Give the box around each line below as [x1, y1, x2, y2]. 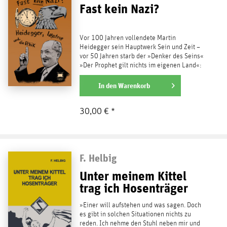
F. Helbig [79, 152, 117, 164]
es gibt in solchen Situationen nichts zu [79, 210, 191, 218]
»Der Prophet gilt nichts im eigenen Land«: [79, 61, 202, 69]
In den [98, 81, 117, 90]
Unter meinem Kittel [79, 168, 186, 183]
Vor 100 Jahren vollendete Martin [79, 34, 176, 42]
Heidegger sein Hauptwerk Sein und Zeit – [79, 43, 200, 51]
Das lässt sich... [79, 70, 123, 78]
